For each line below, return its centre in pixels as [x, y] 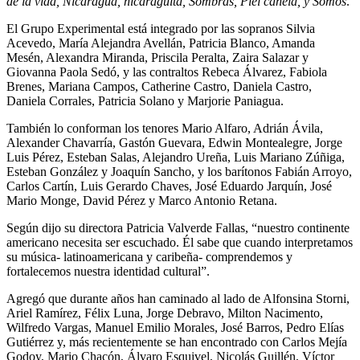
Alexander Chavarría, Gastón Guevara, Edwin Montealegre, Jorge [174, 142]
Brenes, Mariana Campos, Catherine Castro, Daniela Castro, [159, 86]
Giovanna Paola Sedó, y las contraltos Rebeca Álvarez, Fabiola [167, 72]
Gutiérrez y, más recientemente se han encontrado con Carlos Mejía [177, 342]
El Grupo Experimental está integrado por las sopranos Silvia [161, 28]
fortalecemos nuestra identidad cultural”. [108, 271]
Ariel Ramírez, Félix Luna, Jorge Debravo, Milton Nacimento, [165, 313]
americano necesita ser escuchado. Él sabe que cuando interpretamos [180, 242]
